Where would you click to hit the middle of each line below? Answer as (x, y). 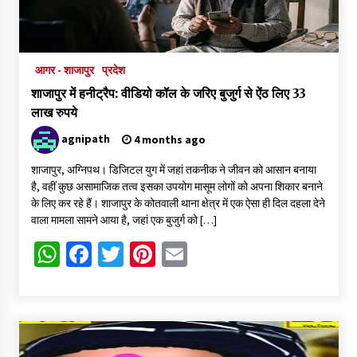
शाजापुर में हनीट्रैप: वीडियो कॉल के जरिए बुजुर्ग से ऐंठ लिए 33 (168, 94)
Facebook (142, 255)
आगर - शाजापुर (64, 71)
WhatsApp (114, 255)
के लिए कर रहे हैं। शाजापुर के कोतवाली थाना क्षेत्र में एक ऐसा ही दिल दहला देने (178, 204)
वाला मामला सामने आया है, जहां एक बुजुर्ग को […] (124, 220)
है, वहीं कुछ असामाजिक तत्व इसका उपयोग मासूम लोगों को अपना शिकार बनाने (177, 187)
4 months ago (168, 140)
